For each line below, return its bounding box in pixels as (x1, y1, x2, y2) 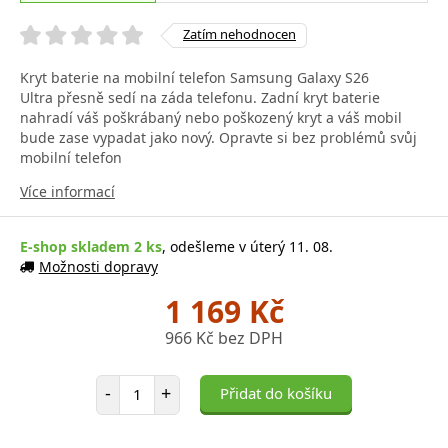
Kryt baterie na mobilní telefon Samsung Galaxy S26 (20, 67, 369, 87)
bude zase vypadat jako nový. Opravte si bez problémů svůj (20, 127, 417, 147)
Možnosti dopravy (38, 256, 158, 276)
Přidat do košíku (220, 382, 332, 403)
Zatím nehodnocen (183, 24, 296, 43)
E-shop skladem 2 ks (20, 236, 162, 256)
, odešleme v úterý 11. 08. (162, 236, 333, 256)
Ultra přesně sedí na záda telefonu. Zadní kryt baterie (20, 87, 380, 107)
